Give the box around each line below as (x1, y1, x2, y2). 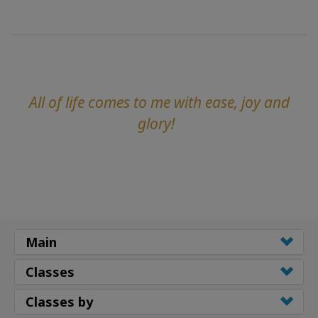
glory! (138, 113, 175, 133)
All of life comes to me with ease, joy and (28, 92, 290, 112)
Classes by (26, 292, 93, 310)
